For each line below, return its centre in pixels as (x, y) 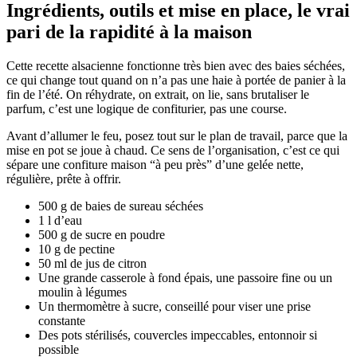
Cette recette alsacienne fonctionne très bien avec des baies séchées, (176, 66)
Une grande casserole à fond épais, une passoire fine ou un (185, 278)
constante (62, 321)
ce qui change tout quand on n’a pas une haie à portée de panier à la (176, 80)
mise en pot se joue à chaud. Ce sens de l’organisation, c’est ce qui (173, 151)
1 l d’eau (60, 221)
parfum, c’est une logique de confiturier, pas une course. (147, 109)
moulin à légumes (82, 292)
